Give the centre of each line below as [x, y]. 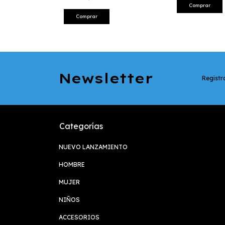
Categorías [81, 126]
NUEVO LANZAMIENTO [93, 147]
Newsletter [106, 78]
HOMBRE [72, 164]
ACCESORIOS [79, 217]
